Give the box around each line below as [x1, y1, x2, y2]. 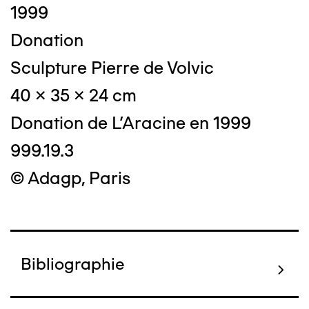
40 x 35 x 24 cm [10, 85, 137, 106]
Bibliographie [21, 254, 125, 275]
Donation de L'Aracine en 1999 [10, 112, 251, 134]
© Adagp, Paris [10, 168, 130, 189]
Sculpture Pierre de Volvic [10, 57, 214, 79]
